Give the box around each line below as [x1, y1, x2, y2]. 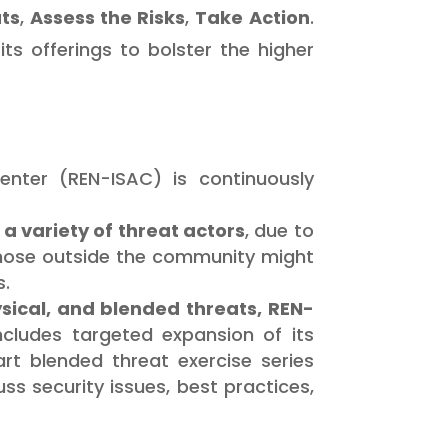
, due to [245, 217, 314, 243]
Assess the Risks [29, 4, 186, 30]
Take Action [195, 4, 310, 30]
